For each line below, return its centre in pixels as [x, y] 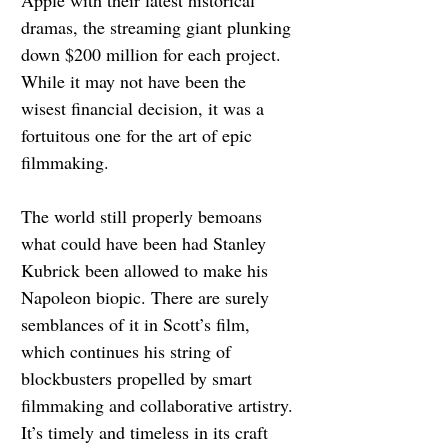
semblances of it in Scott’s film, [138, 323]
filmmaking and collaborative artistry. [159, 404]
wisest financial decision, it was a [145, 107]
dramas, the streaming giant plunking [158, 26]
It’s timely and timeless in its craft [147, 431]
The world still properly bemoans [144, 215]
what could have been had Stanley [146, 242]
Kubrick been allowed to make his [147, 269]
